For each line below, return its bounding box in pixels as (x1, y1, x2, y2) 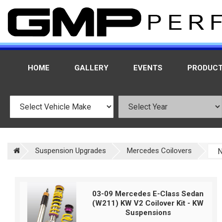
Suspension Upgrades (35, 146, 106, 155)
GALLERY (74, 63, 109, 72)
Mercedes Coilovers (127, 146, 192, 155)
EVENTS (133, 63, 163, 72)
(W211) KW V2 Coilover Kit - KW (92, 199, 204, 208)
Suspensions (125, 208, 171, 217)
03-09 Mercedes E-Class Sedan (92, 189, 204, 198)
